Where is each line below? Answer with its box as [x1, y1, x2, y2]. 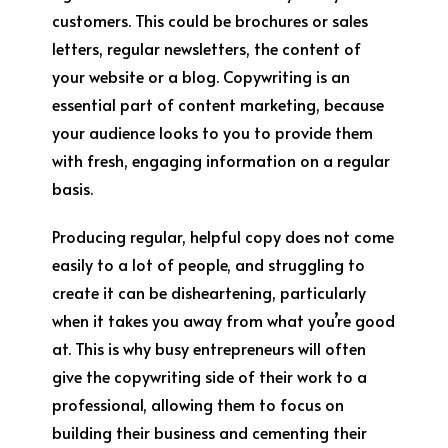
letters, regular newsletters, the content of [52, 37, 362, 59]
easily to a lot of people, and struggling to [52, 253, 366, 275]
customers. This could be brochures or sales [52, 9, 369, 31]
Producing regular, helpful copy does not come [52, 225, 395, 247]
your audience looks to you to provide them [52, 121, 374, 143]
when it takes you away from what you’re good [52, 309, 396, 331]
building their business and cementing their [52, 421, 368, 443]
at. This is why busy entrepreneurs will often [52, 337, 367, 359]
